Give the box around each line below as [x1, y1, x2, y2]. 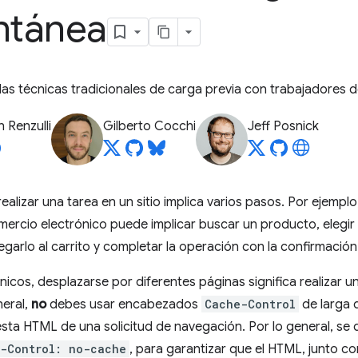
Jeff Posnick [248, 118, 319, 134]
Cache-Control [205, 296, 296, 312]
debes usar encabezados [46, 296, 201, 312]
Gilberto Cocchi [103, 118, 196, 134]
